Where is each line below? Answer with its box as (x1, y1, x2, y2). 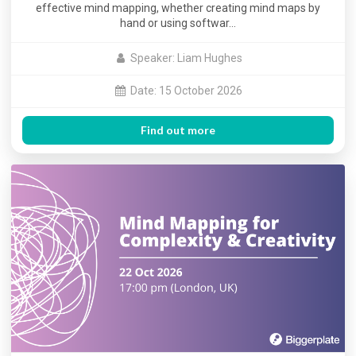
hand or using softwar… (120, 16, 236, 29)
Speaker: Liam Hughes (130, 52, 242, 65)
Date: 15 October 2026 (130, 84, 242, 98)
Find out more (141, 123, 215, 137)
